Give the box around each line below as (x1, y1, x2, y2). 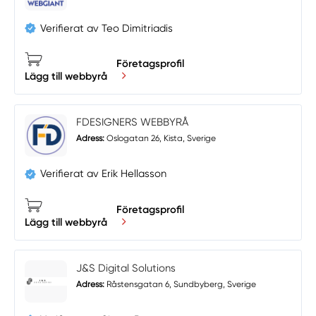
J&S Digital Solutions (76, 261, 176, 274)
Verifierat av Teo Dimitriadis (40, 21, 174, 35)
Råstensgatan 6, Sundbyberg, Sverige (104, 279, 257, 290)
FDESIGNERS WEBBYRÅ (76, 116, 189, 128)
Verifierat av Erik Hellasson (40, 167, 167, 181)
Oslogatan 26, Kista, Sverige (104, 133, 217, 144)
